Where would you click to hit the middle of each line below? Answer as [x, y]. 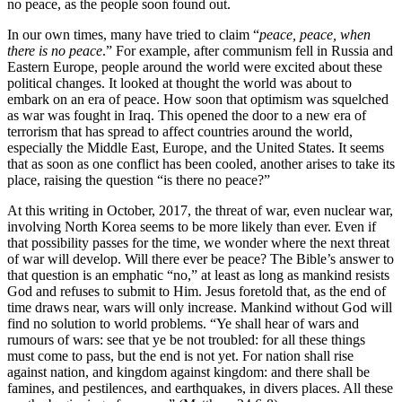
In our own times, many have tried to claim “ [133, 34]
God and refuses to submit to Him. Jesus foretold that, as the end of [197, 291]
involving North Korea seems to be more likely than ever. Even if [192, 226]
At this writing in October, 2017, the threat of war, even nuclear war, [200, 210]
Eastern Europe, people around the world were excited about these [195, 66]
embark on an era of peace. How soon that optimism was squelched [198, 99]
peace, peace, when [315, 34]
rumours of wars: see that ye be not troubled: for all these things [186, 339]
